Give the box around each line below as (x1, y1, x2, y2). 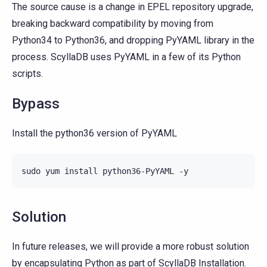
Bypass (12, 95, 60, 112)
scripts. (12, 67, 43, 79)
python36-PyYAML (103, 166, 174, 176)
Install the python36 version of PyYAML (12, 127, 177, 139)
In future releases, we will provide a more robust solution (12, 240, 249, 252)
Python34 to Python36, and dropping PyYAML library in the (12, 34, 254, 46)
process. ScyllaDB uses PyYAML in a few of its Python (12, 51, 241, 63)
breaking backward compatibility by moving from (12, 17, 213, 29)
